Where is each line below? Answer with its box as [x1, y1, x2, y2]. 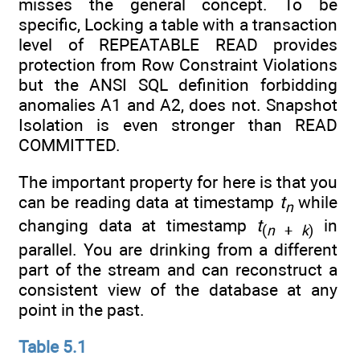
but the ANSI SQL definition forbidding [18, 74, 337, 95]
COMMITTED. [18, 134, 121, 155]
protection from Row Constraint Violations [18, 54, 337, 75]
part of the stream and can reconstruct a [18, 259, 337, 280]
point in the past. [18, 299, 145, 320]
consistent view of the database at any [18, 279, 337, 300]
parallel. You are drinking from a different [18, 239, 337, 260]
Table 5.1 [18, 336, 87, 357]
